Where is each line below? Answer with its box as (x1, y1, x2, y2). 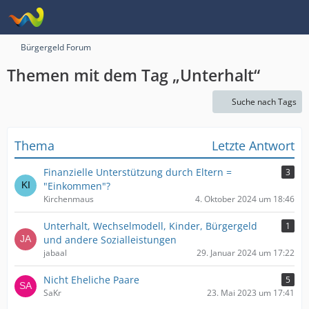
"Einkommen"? (43, 179, 110, 192)
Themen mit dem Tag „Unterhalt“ (7, 64, 260, 86)
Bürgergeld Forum (21, 41, 91, 53)
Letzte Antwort (212, 137, 295, 154)
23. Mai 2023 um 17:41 (207, 287, 295, 299)
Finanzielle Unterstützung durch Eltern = (43, 166, 232, 179)
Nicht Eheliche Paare (43, 273, 139, 286)
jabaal (43, 247, 67, 259)
